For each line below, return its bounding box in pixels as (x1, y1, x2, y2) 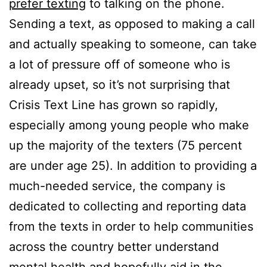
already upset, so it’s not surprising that (9, 77, 230, 92)
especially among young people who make (9, 118, 249, 133)
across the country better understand (9, 240, 219, 254)
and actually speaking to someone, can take (9, 37, 257, 52)
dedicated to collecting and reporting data (9, 199, 246, 214)
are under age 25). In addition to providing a (9, 159, 257, 173)
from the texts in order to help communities (9, 219, 253, 234)
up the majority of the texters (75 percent (9, 138, 242, 153)
